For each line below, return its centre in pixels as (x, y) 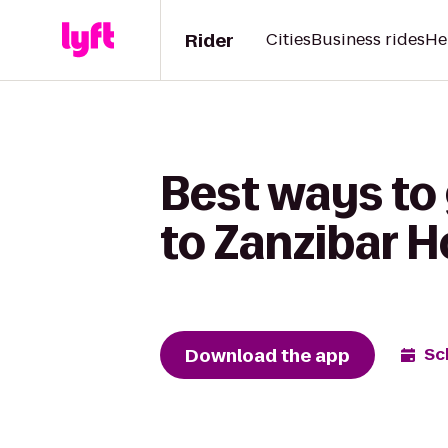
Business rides (368, 39)
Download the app (267, 355)
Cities (288, 39)
